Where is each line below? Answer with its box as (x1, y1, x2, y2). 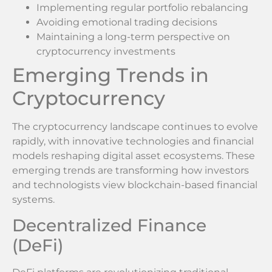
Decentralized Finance (12, 215, 206, 236)
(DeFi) (12, 235, 63, 256)
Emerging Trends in (12, 63, 209, 87)
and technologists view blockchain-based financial (12, 178, 257, 191)
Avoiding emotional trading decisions (36, 16, 217, 28)
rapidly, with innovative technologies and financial (12, 135, 254, 147)
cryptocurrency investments (36, 45, 175, 57)
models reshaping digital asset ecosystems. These (12, 149, 255, 161)
